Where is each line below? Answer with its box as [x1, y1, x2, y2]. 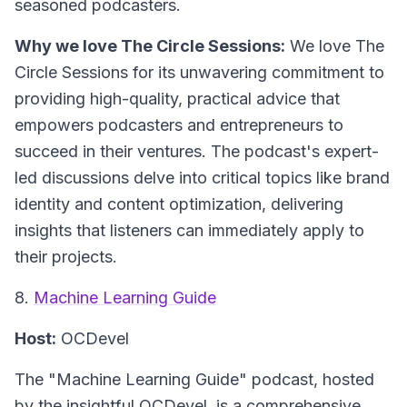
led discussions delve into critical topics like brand [15, 168, 390, 187]
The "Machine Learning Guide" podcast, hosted [15, 370, 374, 389]
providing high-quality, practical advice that [15, 89, 340, 108]
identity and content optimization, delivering [15, 194, 343, 213]
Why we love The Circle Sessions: [15, 36, 285, 55]
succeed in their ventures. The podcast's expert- [15, 142, 379, 161]
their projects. [15, 247, 117, 266]
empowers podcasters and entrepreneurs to [15, 115, 343, 134]
